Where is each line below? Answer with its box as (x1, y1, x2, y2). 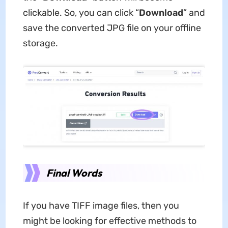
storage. (22, 38, 58, 49)
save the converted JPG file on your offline (22, 22, 201, 34)
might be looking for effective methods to (22, 215, 196, 226)
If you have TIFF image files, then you (22, 199, 179, 211)
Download (138, 7, 183, 19)
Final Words (46, 166, 102, 179)
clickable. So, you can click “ (22, 7, 139, 19)
